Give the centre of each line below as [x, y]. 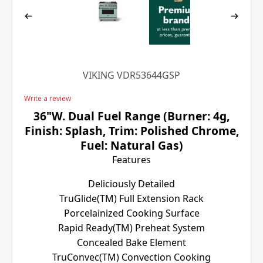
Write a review [48, 98]
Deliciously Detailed [131, 183]
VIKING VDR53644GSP [131, 75]
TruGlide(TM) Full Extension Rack [131, 198]
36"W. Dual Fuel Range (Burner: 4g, [131, 116]
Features [131, 159]
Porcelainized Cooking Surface [131, 213]
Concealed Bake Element [131, 242]
